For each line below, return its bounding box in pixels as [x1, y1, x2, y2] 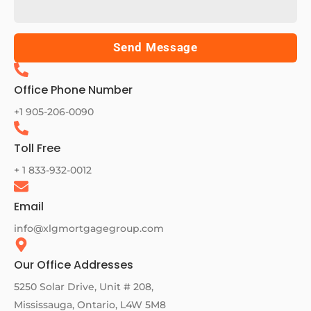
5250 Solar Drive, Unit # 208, [14, 280, 153, 294]
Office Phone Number [14, 82, 133, 99]
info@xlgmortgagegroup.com [14, 222, 164, 235]
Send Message [113, 40, 198, 55]
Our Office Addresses [14, 257, 133, 274]
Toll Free [14, 140, 60, 157]
